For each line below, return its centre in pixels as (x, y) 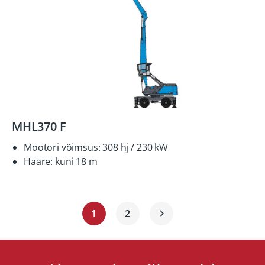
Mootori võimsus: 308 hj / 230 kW (96, 147)
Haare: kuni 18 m (61, 161)
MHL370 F (39, 126)
